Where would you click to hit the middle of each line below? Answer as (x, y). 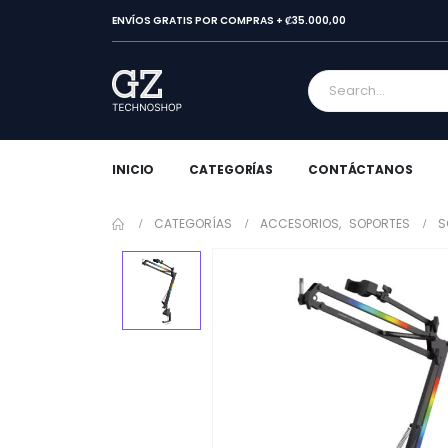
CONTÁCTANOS (360, 169)
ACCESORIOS (299, 223)
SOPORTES (379, 223)
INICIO (133, 169)
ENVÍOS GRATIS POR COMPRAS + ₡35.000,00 (229, 20)
